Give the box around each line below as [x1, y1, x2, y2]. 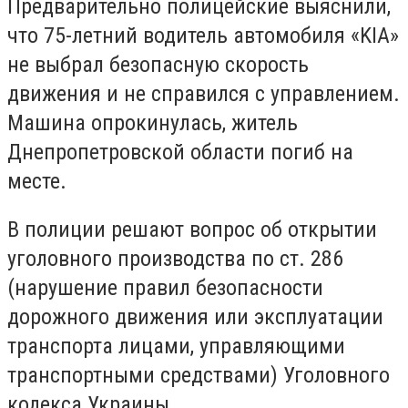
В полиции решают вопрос [7, 217, 260, 243]
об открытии [260, 217, 377, 243]
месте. [7, 168, 66, 194]
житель [231, 109, 298, 136]
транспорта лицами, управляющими [7, 333, 345, 360]
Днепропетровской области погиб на [7, 138, 353, 165]
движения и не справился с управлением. [7, 80, 400, 107]
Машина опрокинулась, [7, 109, 231, 136]
